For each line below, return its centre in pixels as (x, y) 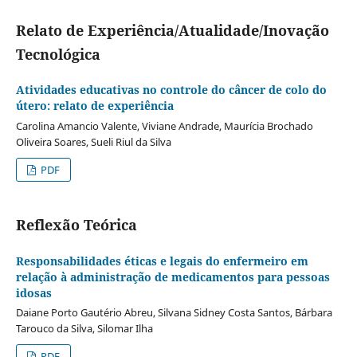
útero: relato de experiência (94, 105)
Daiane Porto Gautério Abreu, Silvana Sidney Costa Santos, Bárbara (174, 313)
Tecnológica (58, 54)
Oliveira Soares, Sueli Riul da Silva (93, 141)
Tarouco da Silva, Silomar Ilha (84, 329)
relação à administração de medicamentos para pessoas (173, 277)
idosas (33, 292)
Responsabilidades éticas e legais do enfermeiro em (162, 261)
